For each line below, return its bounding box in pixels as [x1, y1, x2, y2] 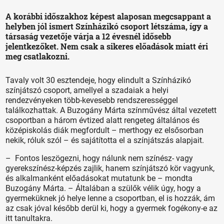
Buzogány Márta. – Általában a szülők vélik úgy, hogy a [5, 183, 201, 193]
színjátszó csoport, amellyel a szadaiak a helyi [5, 85, 169, 95]
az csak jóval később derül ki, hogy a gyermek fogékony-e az [5, 203, 218, 213]
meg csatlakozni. [5, 51, 70, 62]
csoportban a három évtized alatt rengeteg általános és [5, 115, 200, 125]
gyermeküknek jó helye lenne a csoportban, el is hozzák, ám [5, 193, 215, 203]
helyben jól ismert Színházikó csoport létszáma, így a [5, 21, 208, 32]
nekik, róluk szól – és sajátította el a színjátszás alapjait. [5, 135, 204, 145]
